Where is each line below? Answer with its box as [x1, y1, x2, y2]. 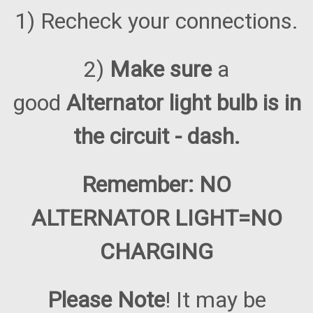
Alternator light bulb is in [66, 89, 301, 117]
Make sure [110, 56, 217, 83]
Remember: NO [82, 171, 231, 198]
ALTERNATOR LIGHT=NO [31, 205, 282, 232]
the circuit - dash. [73, 123, 240, 150]
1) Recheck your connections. [15, 8, 298, 35]
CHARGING [100, 238, 213, 265]
